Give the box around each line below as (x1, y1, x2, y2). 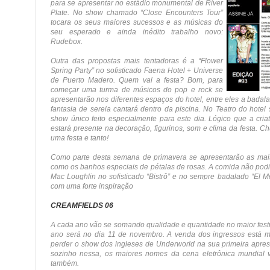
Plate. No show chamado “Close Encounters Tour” (51, 8, 223, 17)
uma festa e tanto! (51, 134, 108, 142)
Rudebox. (51, 37, 83, 46)
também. (51, 259, 79, 268)
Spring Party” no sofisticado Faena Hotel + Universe (51, 66, 223, 75)
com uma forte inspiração (51, 182, 133, 190)
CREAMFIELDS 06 (51, 201, 115, 210)
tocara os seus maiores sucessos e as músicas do (51, 18, 223, 27)
